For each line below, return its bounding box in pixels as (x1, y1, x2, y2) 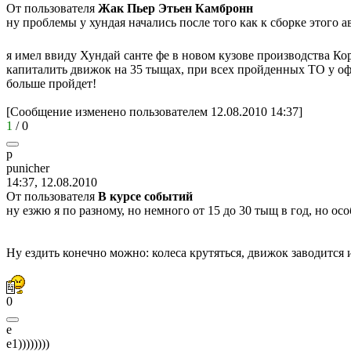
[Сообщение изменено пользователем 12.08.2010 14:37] (6, 104, 302, 118)
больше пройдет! (6, 76, 96, 90)
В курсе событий (98, 189, 193, 203)
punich (6, 161, 40, 175)
